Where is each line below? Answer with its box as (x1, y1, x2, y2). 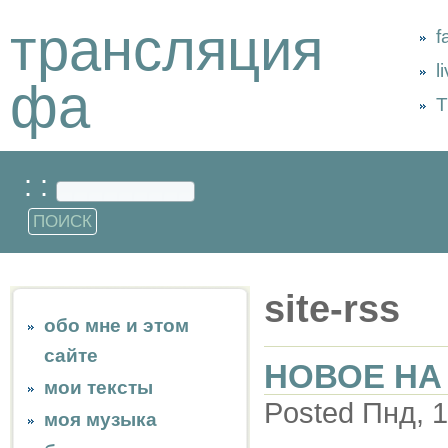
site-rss (264, 288, 400, 330)
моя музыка (44, 409, 157, 430)
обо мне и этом (44, 315, 189, 336)
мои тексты (44, 377, 153, 398)
